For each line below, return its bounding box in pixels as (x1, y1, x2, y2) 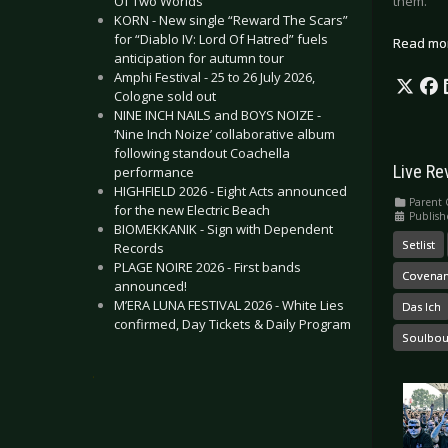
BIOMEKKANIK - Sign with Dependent (114, 220, 333, 238)
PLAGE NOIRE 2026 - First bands (114, 258, 301, 276)
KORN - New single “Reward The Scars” (114, 11, 348, 29)
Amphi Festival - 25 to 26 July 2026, (114, 68, 315, 86)
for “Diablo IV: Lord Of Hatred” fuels (114, 30, 328, 48)
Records (114, 239, 164, 257)
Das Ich (402, 298, 441, 314)
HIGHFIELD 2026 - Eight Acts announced (114, 182, 347, 200)
